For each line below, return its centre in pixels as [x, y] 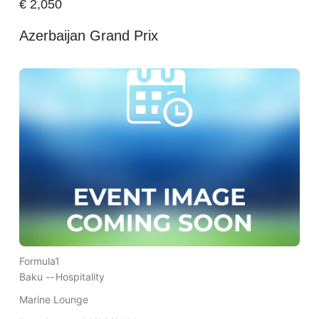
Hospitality [80, 276]
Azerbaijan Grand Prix [88, 35]
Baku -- [36, 276]
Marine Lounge [53, 299]
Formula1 [39, 261]
